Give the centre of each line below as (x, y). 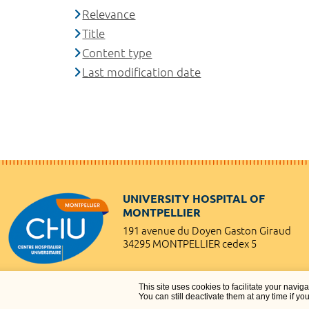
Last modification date (142, 72)
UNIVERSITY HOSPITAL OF (194, 198)
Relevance (109, 14)
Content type (117, 52)
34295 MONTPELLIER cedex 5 (190, 243)
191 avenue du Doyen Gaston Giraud (207, 230)
